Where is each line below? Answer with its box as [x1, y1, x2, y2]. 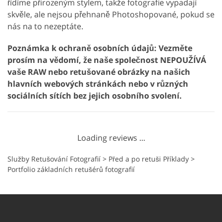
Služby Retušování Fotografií [7, 154, 101, 164]
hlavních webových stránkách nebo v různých [7, 78, 188, 89]
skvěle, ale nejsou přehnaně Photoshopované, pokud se [7, 8, 215, 20]
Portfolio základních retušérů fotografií [7, 164, 135, 174]
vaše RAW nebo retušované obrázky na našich [7, 66, 190, 77]
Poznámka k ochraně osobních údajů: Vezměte [7, 42, 192, 54]
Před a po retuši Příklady [109, 154, 189, 164]
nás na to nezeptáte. [7, 20, 83, 32]
